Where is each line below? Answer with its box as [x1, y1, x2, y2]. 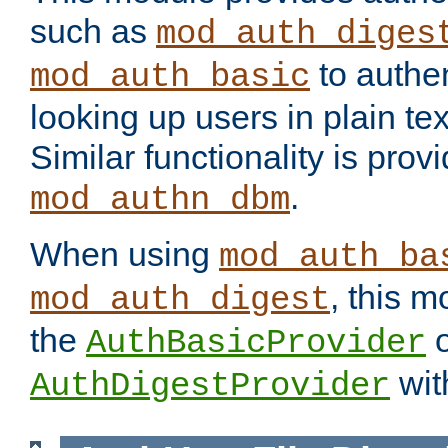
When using [30, 235, 219, 274]
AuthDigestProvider [30, 367, 390, 406]
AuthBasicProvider [86, 324, 426, 363]
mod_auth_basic [30, 58, 310, 97]
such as [30, 12, 156, 51]
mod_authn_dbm [30, 181, 290, 220]
